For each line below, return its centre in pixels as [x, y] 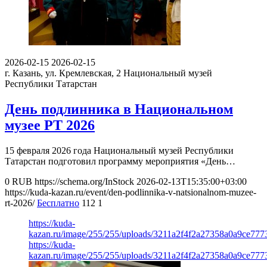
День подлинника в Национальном [119, 109]
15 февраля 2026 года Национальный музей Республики [119, 151]
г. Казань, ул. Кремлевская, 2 [63, 73]
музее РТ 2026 [50, 125]
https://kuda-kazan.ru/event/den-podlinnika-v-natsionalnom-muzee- [131, 193]
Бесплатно [58, 203]
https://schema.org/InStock [84, 182]
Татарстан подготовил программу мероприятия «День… [120, 162]
